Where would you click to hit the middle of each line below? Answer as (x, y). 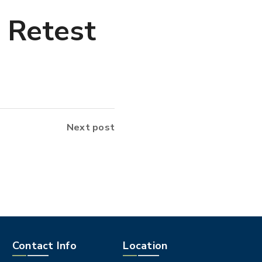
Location (145, 246)
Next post (90, 127)
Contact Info (44, 246)
